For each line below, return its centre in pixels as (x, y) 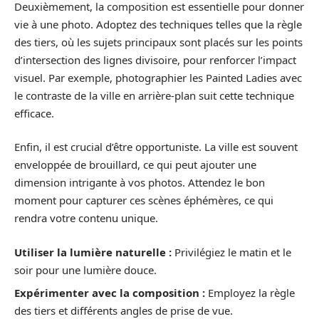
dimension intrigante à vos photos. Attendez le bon (140, 183)
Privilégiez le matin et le (231, 252)
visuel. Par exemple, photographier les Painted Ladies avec (158, 77)
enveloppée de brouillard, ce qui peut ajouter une (135, 165)
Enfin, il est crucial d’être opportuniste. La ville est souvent (156, 147)
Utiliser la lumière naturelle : (93, 252)
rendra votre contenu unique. (86, 218)
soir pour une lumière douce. (85, 270)
